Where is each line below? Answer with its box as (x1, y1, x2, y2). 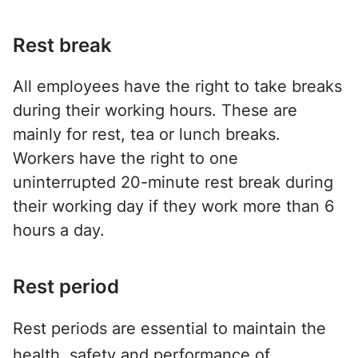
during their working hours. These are (13, 101, 297, 120)
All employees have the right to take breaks (13, 77, 342, 96)
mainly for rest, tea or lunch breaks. (13, 125, 280, 144)
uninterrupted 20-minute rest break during (13, 173, 333, 192)
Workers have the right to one (13, 149, 238, 168)
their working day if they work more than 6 (13, 197, 334, 216)
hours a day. (13, 221, 109, 240)
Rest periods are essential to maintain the (13, 319, 326, 338)
